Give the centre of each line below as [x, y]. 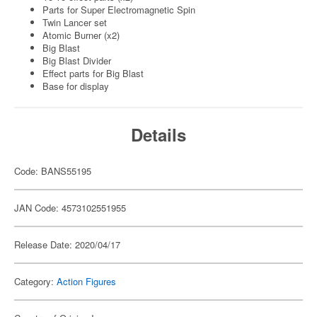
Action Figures [86, 281]
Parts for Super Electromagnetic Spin [119, 10]
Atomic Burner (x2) [81, 35]
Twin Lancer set [75, 22]
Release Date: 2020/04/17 [67, 244]
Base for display [76, 86]
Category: [35, 281]
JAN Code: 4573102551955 [70, 208]
